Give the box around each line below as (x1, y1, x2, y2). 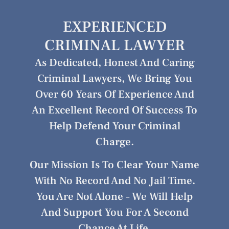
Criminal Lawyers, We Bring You (37, 71, 192, 85)
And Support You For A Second (40, 205, 189, 220)
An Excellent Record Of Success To (32, 103, 197, 117)
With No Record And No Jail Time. (34, 174, 195, 188)
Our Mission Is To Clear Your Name (30, 158, 199, 172)
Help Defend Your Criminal (49, 119, 180, 133)
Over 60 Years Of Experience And (35, 87, 194, 101)
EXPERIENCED (62, 16, 167, 37)
